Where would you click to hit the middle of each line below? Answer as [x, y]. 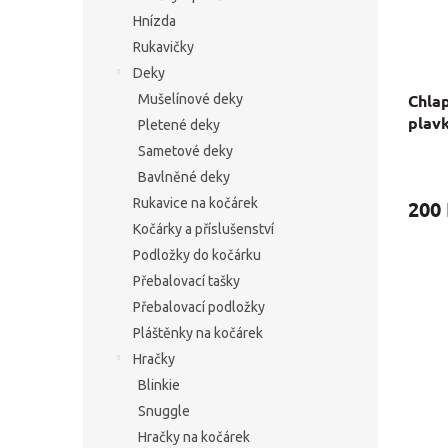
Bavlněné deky [184, 177]
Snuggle [164, 411]
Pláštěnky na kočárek [198, 333]
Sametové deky [185, 151]
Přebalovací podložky [199, 307]
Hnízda [154, 21]
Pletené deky [179, 125]
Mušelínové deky [190, 99]
